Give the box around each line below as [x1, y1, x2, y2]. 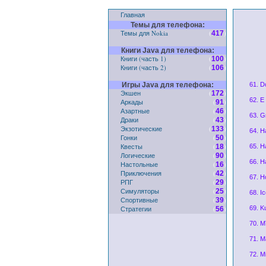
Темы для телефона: [130, 21, 205, 29]
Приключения [121, 169, 161, 178]
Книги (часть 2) [121, 63, 166, 72]
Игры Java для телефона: [121, 81, 214, 89]
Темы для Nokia [121, 28, 168, 37]
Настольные [121, 160, 158, 169]
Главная [121, 10, 145, 19]
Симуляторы [121, 186, 159, 195]
